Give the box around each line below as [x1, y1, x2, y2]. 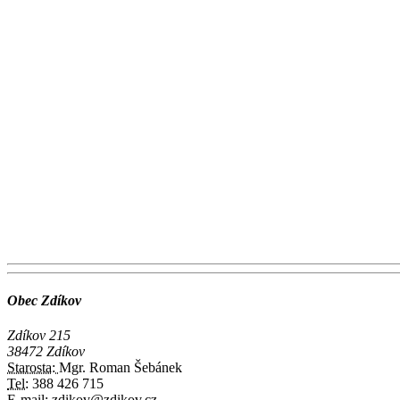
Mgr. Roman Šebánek [59, 360, 182, 376]
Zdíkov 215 [7, 328, 71, 344]
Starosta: [7, 360, 59, 376]
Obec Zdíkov [7, 292, 81, 308]
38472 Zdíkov [7, 344, 85, 360]
